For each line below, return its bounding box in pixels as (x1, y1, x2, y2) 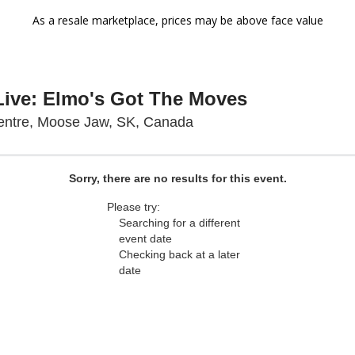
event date (119, 232, 172, 245)
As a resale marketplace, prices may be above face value (32, 13, 323, 28)
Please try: (107, 200, 160, 213)
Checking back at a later (119, 248, 240, 261)
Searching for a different (119, 216, 240, 229)
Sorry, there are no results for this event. (68, 172, 287, 185)
